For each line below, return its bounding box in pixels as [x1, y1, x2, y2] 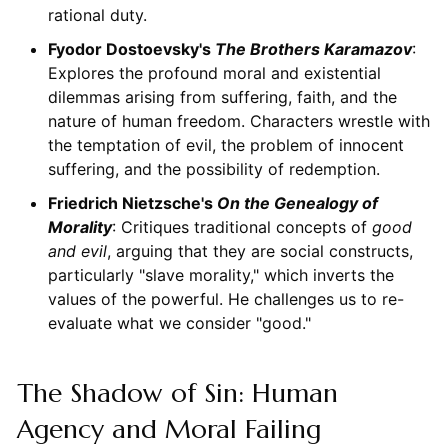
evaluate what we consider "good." [47, 312, 311, 333]
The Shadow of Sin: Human [16, 376, 338, 409]
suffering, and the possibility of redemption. [47, 158, 380, 179]
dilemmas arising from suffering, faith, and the [47, 86, 397, 107]
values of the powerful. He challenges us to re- [47, 288, 404, 309]
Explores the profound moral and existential [47, 62, 381, 83]
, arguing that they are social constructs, [106, 240, 413, 261]
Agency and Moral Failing [16, 412, 321, 445]
